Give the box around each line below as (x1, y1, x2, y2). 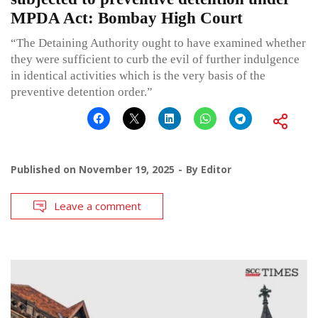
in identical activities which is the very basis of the (11, 69, 265, 83)
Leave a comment (54, 199, 141, 214)
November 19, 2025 (79, 163, 175, 177)
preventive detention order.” (11, 85, 153, 99)
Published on (11, 163, 79, 177)
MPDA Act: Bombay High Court (11, 9, 243, 28)
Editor (201, 163, 231, 177)
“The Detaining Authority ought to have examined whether (11, 36, 306, 50)
